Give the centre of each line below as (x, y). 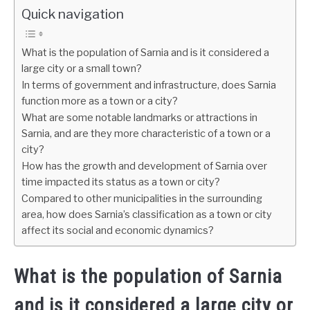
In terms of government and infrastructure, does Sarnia (149, 85)
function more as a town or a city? (100, 101)
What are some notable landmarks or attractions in (139, 118)
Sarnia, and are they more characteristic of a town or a (146, 134)
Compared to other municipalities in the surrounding (142, 199)
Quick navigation (73, 14)
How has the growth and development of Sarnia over (144, 166)
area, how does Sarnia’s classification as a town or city (147, 215)
